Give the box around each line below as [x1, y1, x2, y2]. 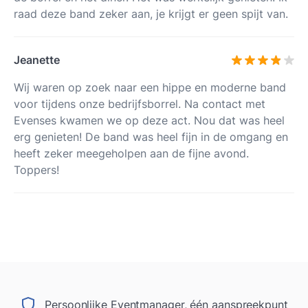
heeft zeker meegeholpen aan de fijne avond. [14, 146, 249, 160]
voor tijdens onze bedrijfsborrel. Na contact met [14, 96, 265, 111]
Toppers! [14, 162, 59, 177]
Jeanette [14, 52, 60, 67]
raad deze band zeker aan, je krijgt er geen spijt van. [14, 7, 288, 21]
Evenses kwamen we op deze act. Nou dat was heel [14, 113, 285, 127]
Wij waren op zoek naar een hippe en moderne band [14, 80, 286, 94]
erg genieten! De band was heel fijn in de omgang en [14, 129, 288, 144]
